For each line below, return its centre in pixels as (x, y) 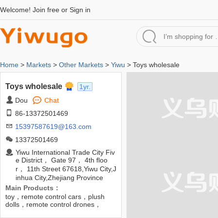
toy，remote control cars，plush (55, 197)
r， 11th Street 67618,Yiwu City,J (66, 169)
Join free (46, 10)
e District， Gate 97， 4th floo (62, 160)
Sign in (80, 10)
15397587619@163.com (53, 127)
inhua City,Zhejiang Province (59, 178)
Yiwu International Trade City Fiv (65, 152)
